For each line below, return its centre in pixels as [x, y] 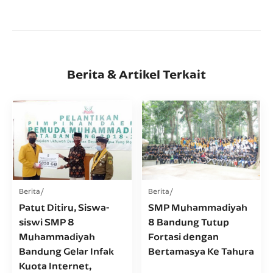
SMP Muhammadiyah [197, 207]
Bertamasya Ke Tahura [201, 250]
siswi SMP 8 [47, 221]
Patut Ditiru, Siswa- [64, 207]
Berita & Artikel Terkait [136, 74]
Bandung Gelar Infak [66, 250]
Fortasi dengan [183, 236]
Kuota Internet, [55, 265]
